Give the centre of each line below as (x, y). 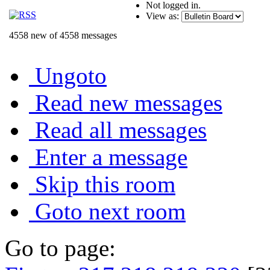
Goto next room (110, 211)
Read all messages (121, 130)
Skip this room (105, 184)
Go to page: (60, 248)
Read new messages (129, 102)
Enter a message (111, 157)
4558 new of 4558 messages (63, 35)
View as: (162, 16)
